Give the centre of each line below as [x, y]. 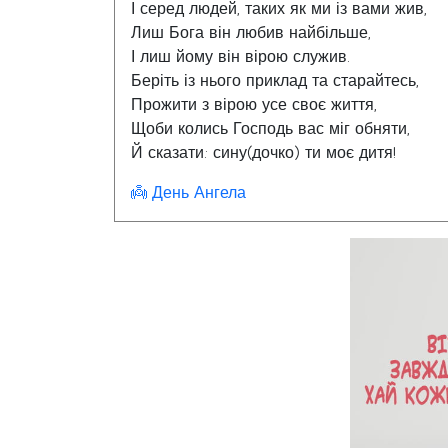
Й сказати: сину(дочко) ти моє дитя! [263, 153]
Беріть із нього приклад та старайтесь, [275, 81]
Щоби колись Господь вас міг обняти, [270, 129]
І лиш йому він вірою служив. [240, 57]
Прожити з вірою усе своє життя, [254, 105]
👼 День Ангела [188, 193]
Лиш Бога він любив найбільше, [251, 33]
